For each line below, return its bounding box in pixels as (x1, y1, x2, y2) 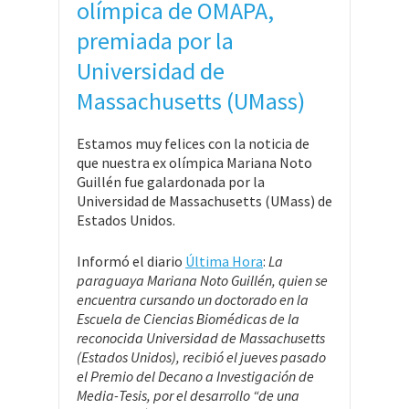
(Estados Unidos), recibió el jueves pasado (77, 347, 326, 366)
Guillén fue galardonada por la (77, 172, 265, 191)
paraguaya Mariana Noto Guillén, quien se (77, 270, 328, 289)
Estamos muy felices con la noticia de (77, 133, 309, 152)
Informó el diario (77, 251, 185, 270)
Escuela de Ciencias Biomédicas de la (77, 309, 299, 328)
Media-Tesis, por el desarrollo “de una (77, 385, 299, 404)
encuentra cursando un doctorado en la (77, 289, 309, 309)
